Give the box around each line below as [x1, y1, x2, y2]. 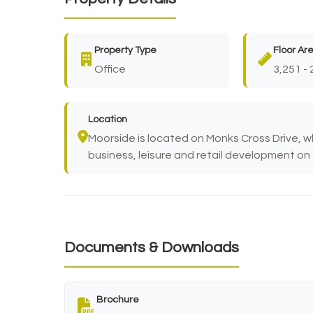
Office [94, 63, 126, 75]
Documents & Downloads [64, 239, 239, 256]
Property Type [94, 45, 156, 55]
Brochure [96, 294, 139, 305]
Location [88, 114, 127, 124]
